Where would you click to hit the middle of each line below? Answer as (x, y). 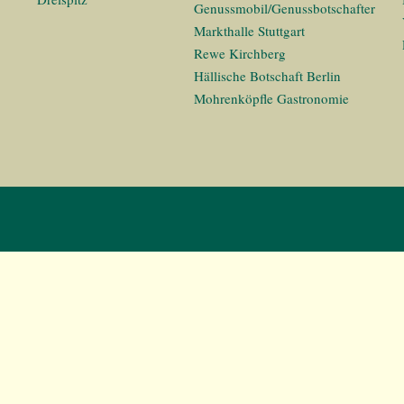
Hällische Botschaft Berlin (267, 76)
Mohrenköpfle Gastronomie (271, 98)
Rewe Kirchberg (240, 53)
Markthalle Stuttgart (249, 31)
